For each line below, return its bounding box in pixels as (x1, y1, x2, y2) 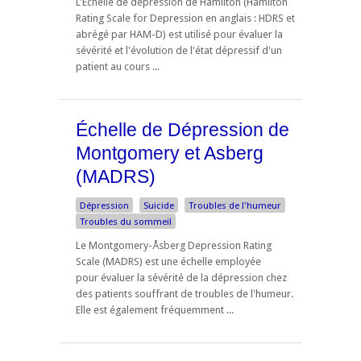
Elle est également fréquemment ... (76, 304, 234, 317)
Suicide (143, 200, 174, 212)
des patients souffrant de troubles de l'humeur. (76, 288, 293, 301)
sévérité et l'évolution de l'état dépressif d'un (76, 44, 282, 56)
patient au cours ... (76, 60, 160, 73)
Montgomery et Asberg (76, 142, 263, 164)
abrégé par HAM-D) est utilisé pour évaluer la (76, 27, 283, 40)
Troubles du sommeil (80, 216, 172, 228)
